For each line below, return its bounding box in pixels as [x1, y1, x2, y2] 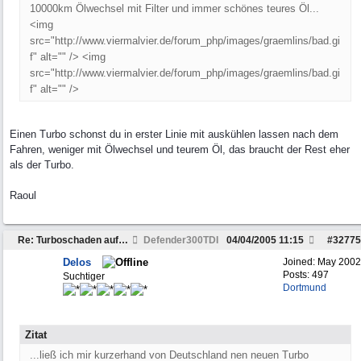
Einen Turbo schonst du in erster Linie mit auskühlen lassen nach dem [10, 128, 338, 140]
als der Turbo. [10, 159, 74, 171]
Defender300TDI [141, 234, 218, 246]
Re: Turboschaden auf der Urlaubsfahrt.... [118, 234, 128, 246]
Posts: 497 [283, 269, 329, 280]
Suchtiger [63, 271, 105, 282]
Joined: [283, 256, 317, 268]
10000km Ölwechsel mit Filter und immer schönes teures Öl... [30, 2, 319, 15]
